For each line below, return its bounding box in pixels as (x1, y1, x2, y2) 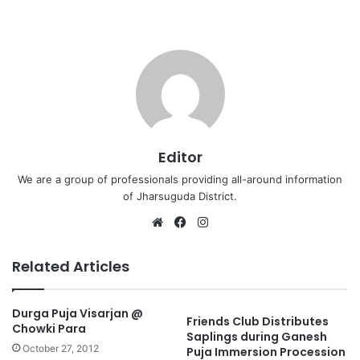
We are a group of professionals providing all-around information (18, 172, 342, 186)
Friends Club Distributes (186, 313, 329, 329)
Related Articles (12, 256, 129, 276)
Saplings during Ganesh (186, 328, 327, 345)
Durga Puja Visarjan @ (12, 305, 143, 321)
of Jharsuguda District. (123, 189, 237, 202)
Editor (157, 146, 202, 167)
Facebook (189, 213, 244, 229)
